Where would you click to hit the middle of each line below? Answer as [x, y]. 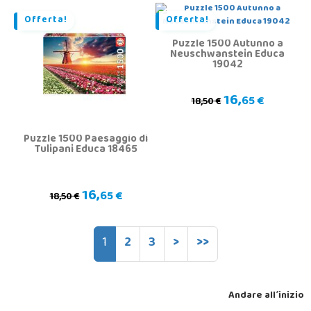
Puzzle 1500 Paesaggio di [86, 140]
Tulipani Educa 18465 [86, 150]
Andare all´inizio [266, 296]
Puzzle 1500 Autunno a [227, 45]
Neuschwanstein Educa [227, 55]
